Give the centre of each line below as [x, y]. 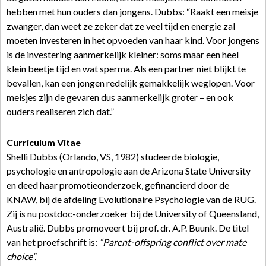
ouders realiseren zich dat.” [60, 111]
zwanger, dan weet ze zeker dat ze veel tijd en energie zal [121, 26]
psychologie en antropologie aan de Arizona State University [129, 171]
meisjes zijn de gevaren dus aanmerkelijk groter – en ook [120, 97]
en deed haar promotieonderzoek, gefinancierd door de [118, 185]
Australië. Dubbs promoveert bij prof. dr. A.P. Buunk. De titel [128, 228]
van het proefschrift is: [53, 242]
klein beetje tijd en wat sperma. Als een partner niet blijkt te [126, 69]
